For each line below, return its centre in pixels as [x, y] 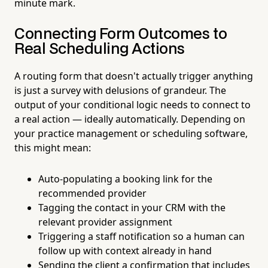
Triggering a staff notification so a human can [141, 236]
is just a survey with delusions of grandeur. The [120, 90]
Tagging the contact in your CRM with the [132, 207]
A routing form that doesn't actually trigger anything [134, 76]
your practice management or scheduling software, [131, 133]
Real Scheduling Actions [100, 49]
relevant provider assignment [105, 222]
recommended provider [92, 193]
